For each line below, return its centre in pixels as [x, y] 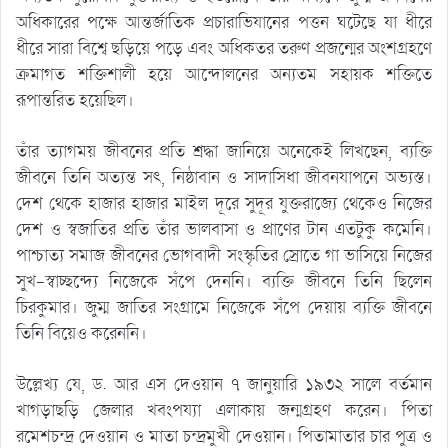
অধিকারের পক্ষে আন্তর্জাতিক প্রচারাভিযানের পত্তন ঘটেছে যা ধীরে [224, 22]
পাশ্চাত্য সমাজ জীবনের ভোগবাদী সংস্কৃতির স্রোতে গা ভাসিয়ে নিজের [224, 255]
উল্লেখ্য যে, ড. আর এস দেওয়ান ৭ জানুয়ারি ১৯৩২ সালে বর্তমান [224, 384]
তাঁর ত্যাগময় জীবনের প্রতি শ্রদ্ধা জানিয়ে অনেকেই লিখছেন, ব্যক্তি [224, 151]
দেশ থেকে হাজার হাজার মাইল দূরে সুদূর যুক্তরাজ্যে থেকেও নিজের [224, 203]
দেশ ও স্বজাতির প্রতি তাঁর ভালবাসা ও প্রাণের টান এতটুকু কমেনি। [224, 229]
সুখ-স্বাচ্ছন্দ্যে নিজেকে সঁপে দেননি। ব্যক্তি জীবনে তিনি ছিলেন [224, 281]
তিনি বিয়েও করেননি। [81, 333]
